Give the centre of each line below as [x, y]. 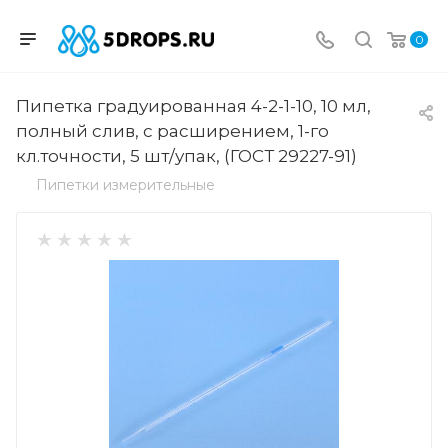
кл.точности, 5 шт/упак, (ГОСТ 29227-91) [186, 155]
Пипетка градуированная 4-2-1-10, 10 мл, [193, 105]
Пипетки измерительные [125, 185]
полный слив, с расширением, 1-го [172, 130]
